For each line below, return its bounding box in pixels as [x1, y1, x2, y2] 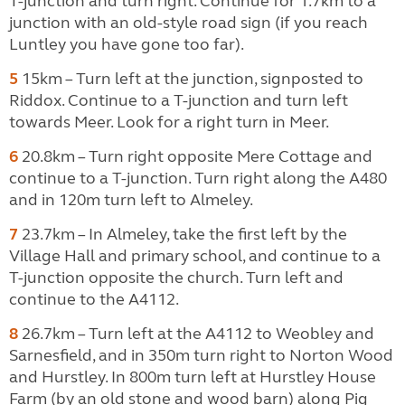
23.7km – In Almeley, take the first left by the [18, 223, 347, 244]
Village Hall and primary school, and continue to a [9, 245, 381, 266]
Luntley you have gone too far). [9, 33, 244, 54]
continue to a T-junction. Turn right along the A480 [9, 167, 387, 188]
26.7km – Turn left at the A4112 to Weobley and [18, 323, 374, 344]
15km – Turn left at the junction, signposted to [18, 68, 363, 89]
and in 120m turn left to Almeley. [9, 189, 253, 210]
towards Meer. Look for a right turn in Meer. [9, 111, 329, 132]
